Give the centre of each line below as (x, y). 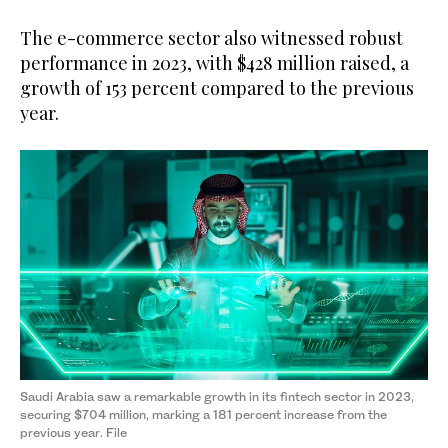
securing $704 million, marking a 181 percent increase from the (203, 414)
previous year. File (73, 432)
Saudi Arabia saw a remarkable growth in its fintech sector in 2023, (217, 396)
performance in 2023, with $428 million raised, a (214, 63)
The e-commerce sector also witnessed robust (211, 38)
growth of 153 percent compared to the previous (217, 88)
